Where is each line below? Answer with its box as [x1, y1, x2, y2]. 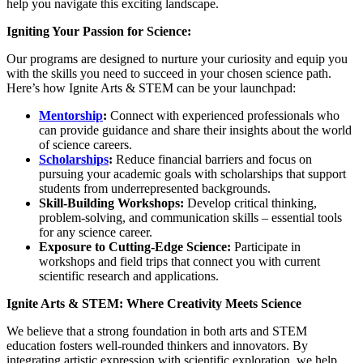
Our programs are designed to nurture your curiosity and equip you [6, 52, 348, 66]
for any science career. [39, 225, 152, 240]
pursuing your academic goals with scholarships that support [39, 167, 346, 181]
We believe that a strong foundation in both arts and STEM [6, 324, 307, 339]
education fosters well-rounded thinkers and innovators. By [6, 339, 308, 353]
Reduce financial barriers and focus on [113, 152, 312, 167]
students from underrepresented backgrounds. [39, 181, 271, 196]
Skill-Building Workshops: [39, 196, 184, 211]
